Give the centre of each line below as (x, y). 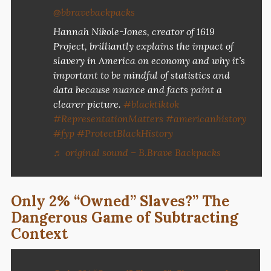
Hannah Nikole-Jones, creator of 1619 (134, 31)
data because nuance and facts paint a (137, 89)
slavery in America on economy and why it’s (149, 60)
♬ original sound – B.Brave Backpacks (137, 152)
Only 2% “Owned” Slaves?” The (120, 201)
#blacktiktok (151, 104)
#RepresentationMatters (108, 118)
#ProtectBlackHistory (125, 133)
